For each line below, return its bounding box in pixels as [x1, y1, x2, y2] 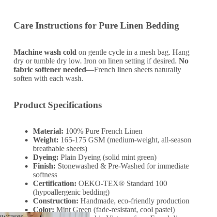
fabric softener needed [14, 65, 86, 74]
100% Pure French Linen [63, 127, 142, 136]
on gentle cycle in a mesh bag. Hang [77, 47, 189, 56]
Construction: [33, 197, 78, 205]
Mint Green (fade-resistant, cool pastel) [54, 205, 175, 214]
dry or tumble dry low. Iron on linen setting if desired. [14, 56, 179, 65]
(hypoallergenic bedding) [33, 188, 109, 197]
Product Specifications [14, 99, 102, 110]
